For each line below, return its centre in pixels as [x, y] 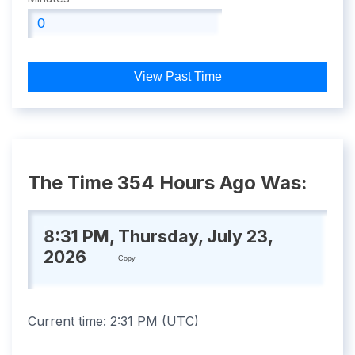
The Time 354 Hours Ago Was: [168, 183]
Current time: [69, 321]
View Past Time [177, 77]
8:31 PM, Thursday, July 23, [158, 236]
